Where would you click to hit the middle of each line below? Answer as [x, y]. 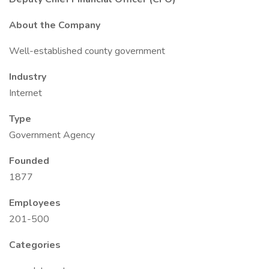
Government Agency [52, 135]
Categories [35, 245]
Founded [29, 161]
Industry [28, 77]
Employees [35, 203]
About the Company [55, 25]
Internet [26, 93]
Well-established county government [87, 51]
